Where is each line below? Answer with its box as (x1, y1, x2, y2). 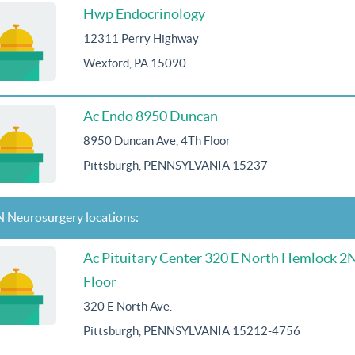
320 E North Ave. (83, 299, 172, 313)
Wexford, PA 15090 (83, 55, 186, 70)
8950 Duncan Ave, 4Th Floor (83, 133, 231, 147)
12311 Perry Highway (83, 31, 199, 45)
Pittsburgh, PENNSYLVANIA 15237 (83, 158, 268, 172)
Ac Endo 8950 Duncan (83, 107, 218, 124)
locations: (83, 209, 139, 224)
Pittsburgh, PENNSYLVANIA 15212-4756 (83, 323, 300, 338)
